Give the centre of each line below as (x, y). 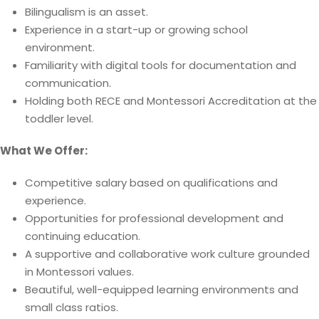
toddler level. (59, 119)
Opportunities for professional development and (154, 218)
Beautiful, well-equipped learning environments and (162, 289)
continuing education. (83, 236)
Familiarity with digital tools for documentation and (161, 65)
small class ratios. (72, 307)
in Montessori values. (79, 272)
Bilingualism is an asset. (87, 12)
